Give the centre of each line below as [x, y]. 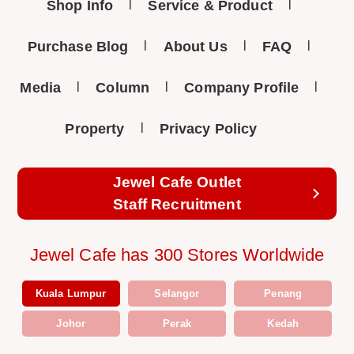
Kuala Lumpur [71, 294]
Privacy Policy [208, 129]
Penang [283, 294]
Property [95, 129]
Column [123, 88]
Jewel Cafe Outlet [177, 183]
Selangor [177, 294]
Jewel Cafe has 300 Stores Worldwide [177, 255]
